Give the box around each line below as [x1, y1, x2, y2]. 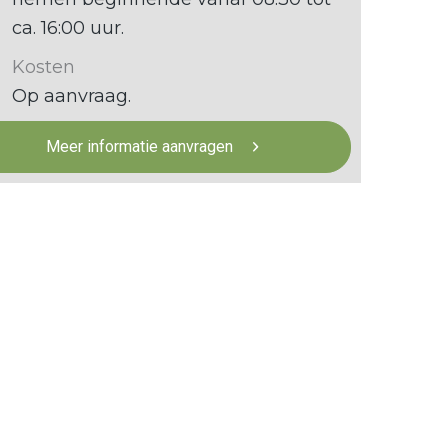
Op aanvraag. [11, 85, 131, 107]
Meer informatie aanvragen [46, 137, 234, 156]
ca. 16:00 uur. [11, 17, 124, 39]
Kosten [11, 56, 75, 78]
